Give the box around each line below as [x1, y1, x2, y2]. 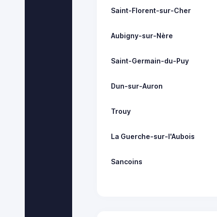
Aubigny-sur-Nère [111, 31, 173, 40]
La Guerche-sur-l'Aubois [111, 132, 195, 140]
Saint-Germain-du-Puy [111, 56, 189, 65]
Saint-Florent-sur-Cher [111, 6, 191, 15]
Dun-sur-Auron [111, 81, 163, 90]
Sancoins [111, 157, 143, 166]
